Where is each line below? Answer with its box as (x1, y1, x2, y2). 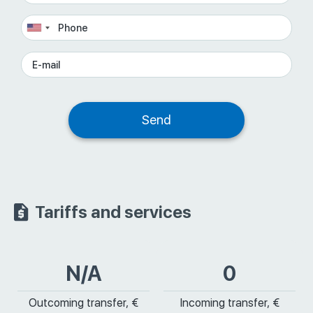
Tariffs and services (35, 202, 191, 223)
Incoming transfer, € (180, 296, 279, 310)
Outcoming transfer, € (29, 296, 138, 310)
